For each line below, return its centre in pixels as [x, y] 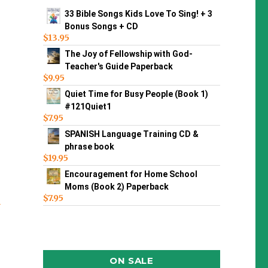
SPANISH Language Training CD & [131, 134]
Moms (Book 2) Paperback [116, 187]
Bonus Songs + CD [101, 27]
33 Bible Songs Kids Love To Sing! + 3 [138, 14]
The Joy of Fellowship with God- [128, 54]
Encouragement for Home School [131, 174]
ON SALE [131, 260]
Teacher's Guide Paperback [118, 67]
